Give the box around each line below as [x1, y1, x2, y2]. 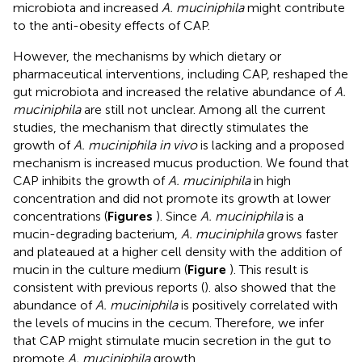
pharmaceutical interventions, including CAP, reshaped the [13, 65, 348, 82]
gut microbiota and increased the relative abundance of [13, 83, 335, 99]
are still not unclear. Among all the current [81, 101, 326, 117]
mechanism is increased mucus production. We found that [13, 154, 349, 170]
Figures [107, 208, 156, 224]
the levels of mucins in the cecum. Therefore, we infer [13, 314, 324, 330]
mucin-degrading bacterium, [13, 225, 181, 242]
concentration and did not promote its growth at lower [13, 190, 330, 206]
